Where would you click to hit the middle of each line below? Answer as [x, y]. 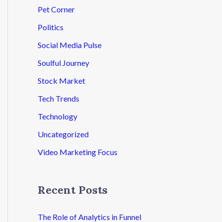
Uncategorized [63, 134]
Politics [51, 27]
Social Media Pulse [70, 45]
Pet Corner [56, 9]
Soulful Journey [63, 62]
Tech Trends [58, 98]
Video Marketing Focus [78, 152]
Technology [57, 116]
